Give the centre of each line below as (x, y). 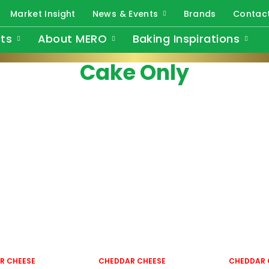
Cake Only (134, 72)
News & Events (125, 14)
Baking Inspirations (186, 39)
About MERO (72, 39)
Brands (200, 14)
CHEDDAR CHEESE (132, 261)
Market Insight (43, 14)
